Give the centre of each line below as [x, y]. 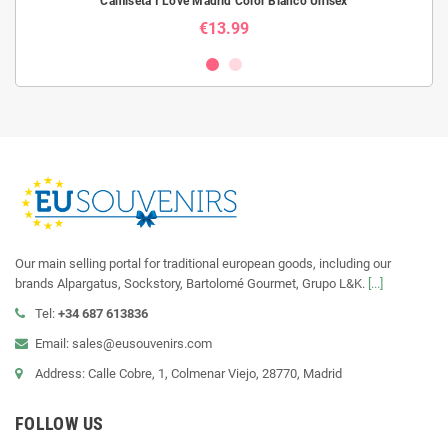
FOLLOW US [59, 424]
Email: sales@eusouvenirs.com [123, 344]
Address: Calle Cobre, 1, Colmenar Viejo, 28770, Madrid [188, 374]
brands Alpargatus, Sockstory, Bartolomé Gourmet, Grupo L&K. [191, 284]
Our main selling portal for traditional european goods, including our [203, 264]
